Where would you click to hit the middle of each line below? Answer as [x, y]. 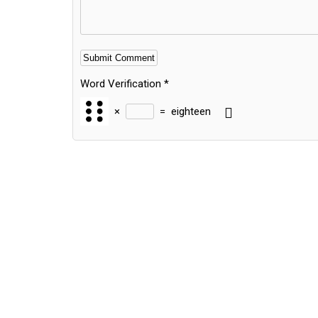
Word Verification [121, 84]
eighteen [191, 111]
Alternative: [106, 142]
